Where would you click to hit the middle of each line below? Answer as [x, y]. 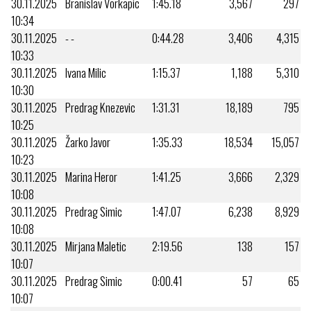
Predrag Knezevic [100, 107]
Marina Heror [91, 176]
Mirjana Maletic [96, 246]
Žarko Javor [88, 142]
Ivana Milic [86, 72]
